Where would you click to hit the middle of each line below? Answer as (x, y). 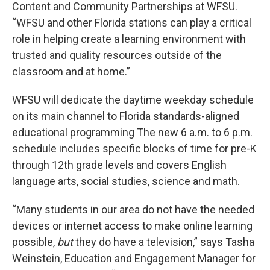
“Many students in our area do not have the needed (133, 209)
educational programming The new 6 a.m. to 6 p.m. (132, 132)
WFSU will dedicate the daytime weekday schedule (133, 100)
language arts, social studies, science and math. (126, 181)
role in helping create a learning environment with (129, 39)
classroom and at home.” (71, 71)
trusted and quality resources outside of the (117, 55)
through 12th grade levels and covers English (119, 165)
